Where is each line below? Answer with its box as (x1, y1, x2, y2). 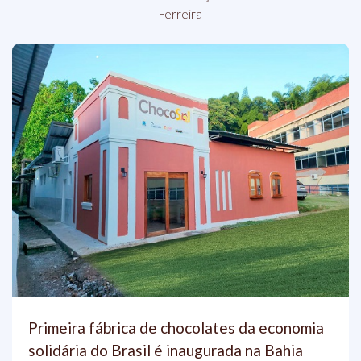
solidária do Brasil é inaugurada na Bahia (28, 340, 303, 359)
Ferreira (159, 6, 202, 22)
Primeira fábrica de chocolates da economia (28, 317, 324, 337)
